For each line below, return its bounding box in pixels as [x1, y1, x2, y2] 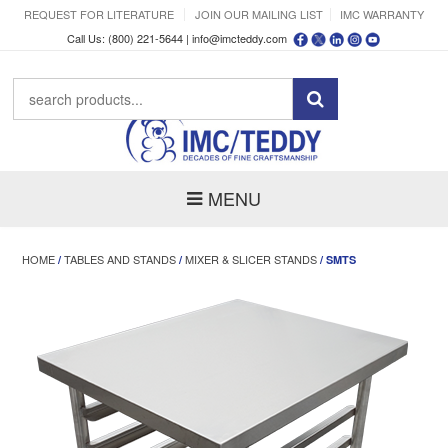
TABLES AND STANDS [64, 251, 177, 268]
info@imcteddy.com [192, 30, 287, 46]
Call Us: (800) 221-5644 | [67, 30, 192, 46]
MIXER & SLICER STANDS [185, 251, 318, 268]
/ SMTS [317, 252, 357, 268]
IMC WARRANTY [340, 6, 424, 22]
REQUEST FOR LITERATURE [24, 6, 174, 22]
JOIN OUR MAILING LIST [195, 6, 323, 22]
